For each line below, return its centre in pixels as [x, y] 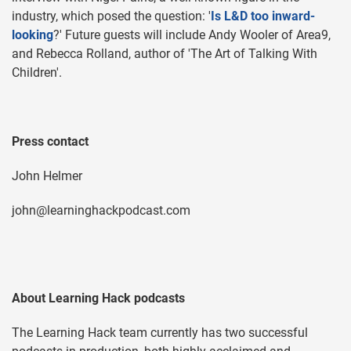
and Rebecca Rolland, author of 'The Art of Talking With [165, 54]
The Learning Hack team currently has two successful [160, 333]
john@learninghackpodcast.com [101, 211]
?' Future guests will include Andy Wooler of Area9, [192, 35]
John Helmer [47, 176]
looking [33, 35]
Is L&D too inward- [263, 16]
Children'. [37, 73]
